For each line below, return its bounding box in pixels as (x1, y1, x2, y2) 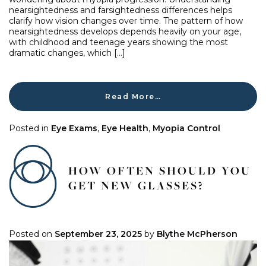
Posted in (9, 123, 51, 134)
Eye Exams (51, 123, 97, 134)
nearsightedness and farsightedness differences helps (9, 5, 232, 16)
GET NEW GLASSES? (68, 178, 204, 194)
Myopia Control (153, 123, 220, 134)
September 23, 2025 (55, 229, 142, 240)
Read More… (105, 91, 161, 101)
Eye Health (102, 123, 148, 134)
